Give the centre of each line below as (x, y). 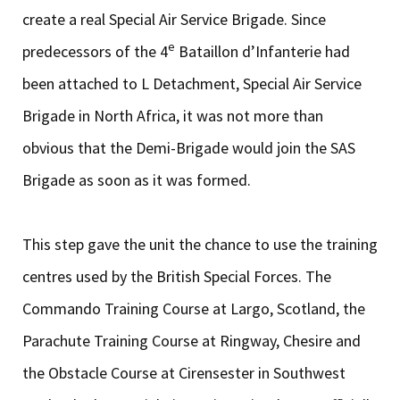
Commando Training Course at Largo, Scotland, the (194, 308)
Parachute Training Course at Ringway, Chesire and (192, 340)
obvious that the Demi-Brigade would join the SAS (189, 147)
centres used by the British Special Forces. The (177, 276)
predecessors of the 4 (95, 51)
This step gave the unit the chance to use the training (200, 244)
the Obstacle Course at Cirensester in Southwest (184, 372)
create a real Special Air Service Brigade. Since (174, 19)
